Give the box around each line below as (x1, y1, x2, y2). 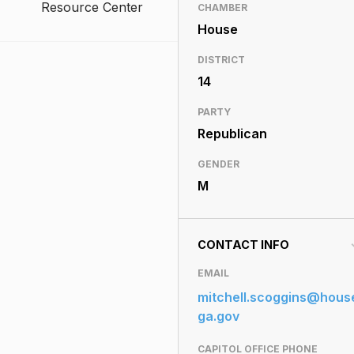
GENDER (197, 158, 239, 170)
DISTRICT (197, 54, 245, 66)
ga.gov (197, 308, 239, 324)
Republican (197, 126, 267, 141)
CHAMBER (197, 2, 247, 13)
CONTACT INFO (197, 238, 289, 251)
